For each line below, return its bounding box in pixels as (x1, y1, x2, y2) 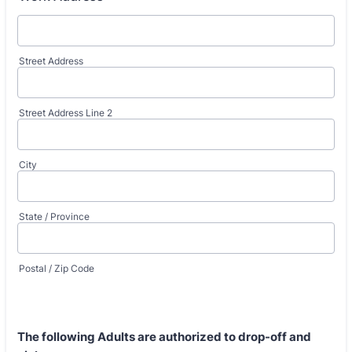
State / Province (19, 211, 90, 222)
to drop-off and (222, 328, 311, 344)
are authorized (137, 328, 222, 344)
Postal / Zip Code (19, 262, 94, 274)
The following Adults (17, 328, 137, 344)
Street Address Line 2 (19, 107, 112, 119)
